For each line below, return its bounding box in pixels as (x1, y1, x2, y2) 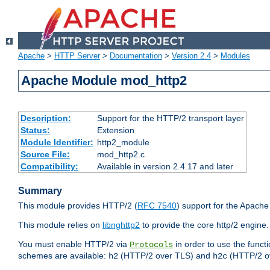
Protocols (130, 240, 173, 250)
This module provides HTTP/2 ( (18, 201, 137, 211)
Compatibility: (20, 162, 78, 172)
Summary (18, 186, 62, 196)
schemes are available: (18, 251, 108, 261)
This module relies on (18, 220, 102, 230)
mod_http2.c (96, 149, 145, 160)
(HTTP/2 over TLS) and (118, 251, 213, 261)
